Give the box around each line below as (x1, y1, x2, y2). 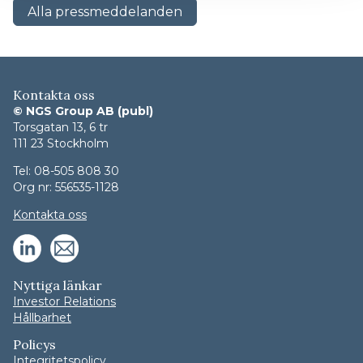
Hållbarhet (13, 310, 71, 326)
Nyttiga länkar (13, 277, 102, 294)
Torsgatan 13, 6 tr (13, 120, 108, 135)
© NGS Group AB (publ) (13, 104, 153, 119)
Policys (13, 336, 56, 353)
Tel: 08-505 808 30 (13, 164, 119, 179)
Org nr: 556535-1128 (13, 180, 119, 195)
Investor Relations (13, 294, 116, 310)
